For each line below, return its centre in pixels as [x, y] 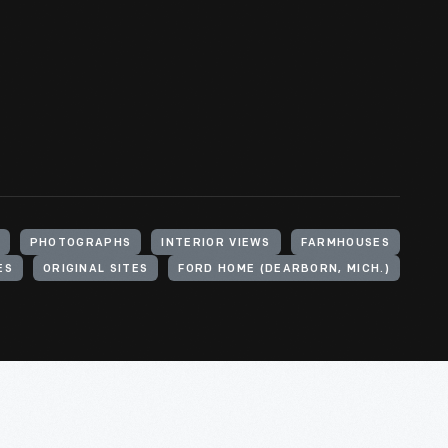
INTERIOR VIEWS [216, 243]
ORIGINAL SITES [95, 269]
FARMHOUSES [345, 243]
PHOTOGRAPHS [80, 243]
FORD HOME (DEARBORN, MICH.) [284, 269]
